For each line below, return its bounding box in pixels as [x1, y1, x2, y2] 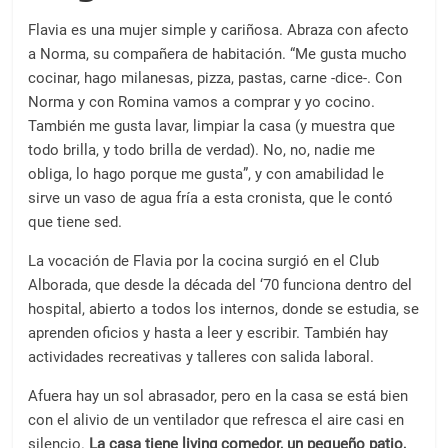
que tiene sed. [28, 213, 123, 231]
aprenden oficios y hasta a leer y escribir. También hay [28, 324, 389, 342]
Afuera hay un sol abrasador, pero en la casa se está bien [28, 387, 409, 405]
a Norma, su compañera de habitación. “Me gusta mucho [28, 45, 408, 63]
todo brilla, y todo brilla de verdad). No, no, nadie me [28, 141, 376, 159]
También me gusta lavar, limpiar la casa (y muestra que [28, 117, 396, 135]
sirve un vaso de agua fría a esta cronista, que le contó [28, 189, 394, 207]
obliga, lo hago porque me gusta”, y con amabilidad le [28, 165, 385, 183]
